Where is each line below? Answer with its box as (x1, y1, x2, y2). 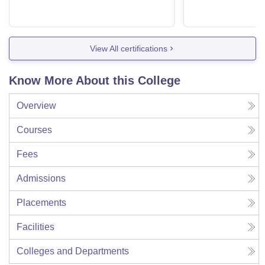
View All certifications (89, 43, 167, 53)
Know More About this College (9, 74, 180, 88)
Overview (17, 101, 56, 111)
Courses (17, 125, 52, 135)
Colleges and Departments (17, 246, 129, 257)
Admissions (17, 173, 66, 184)
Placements (17, 198, 66, 208)
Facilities (17, 222, 54, 232)
